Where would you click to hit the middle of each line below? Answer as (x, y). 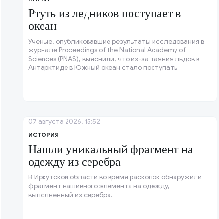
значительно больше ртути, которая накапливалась (114, 77)
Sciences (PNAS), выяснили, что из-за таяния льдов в (114, 59)
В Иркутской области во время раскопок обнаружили (115, 177)
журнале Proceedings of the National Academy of (107, 50)
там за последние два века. (73, 86)
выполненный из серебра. (70, 195)
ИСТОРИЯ (44, 135)
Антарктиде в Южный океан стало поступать (103, 68)
